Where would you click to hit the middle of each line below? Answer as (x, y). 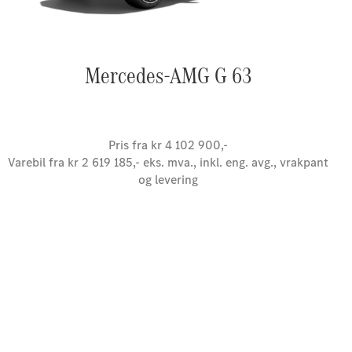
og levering (168, 180)
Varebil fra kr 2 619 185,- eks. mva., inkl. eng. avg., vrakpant (168, 162)
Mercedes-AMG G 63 (168, 75)
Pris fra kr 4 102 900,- (168, 145)
